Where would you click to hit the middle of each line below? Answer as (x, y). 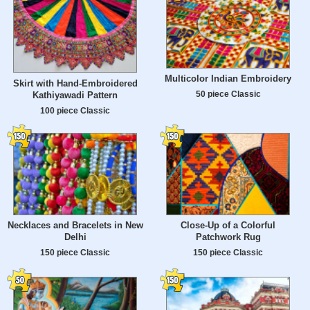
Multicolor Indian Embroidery (228, 79)
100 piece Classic (75, 111)
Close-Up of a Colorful (228, 226)
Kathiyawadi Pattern (75, 95)
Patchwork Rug (228, 237)
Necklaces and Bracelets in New (75, 226)
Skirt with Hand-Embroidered (75, 84)
